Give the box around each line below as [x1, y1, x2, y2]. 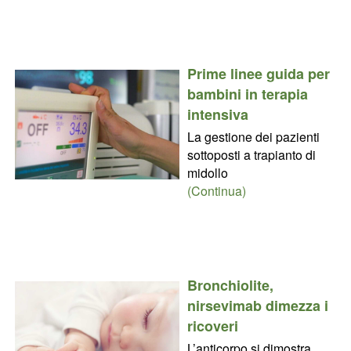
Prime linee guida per [186, 63, 330, 84]
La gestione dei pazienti [186, 127, 320, 146]
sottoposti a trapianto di [186, 145, 316, 164]
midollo [186, 163, 228, 182]
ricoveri [186, 315, 238, 336]
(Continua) [186, 181, 246, 200]
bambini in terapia [186, 83, 308, 104]
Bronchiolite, [186, 274, 273, 295]
